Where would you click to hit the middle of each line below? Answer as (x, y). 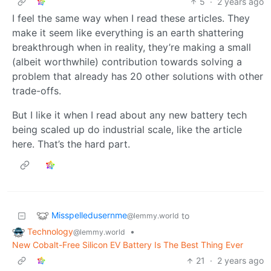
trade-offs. (37, 90)
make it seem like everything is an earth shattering (128, 32)
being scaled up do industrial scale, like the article (127, 129)
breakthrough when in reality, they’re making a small (132, 47)
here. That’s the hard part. (71, 144)
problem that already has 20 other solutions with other (138, 76)
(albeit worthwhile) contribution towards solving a (127, 61)
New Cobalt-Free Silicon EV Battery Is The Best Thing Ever (128, 245)
